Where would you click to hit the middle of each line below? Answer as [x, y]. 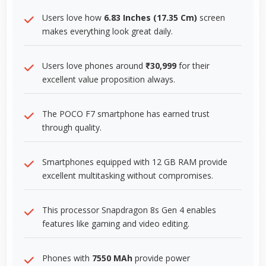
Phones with [67, 258]
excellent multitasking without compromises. [128, 175]
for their [193, 65]
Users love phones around [94, 65]
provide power [161, 258]
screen [211, 17]
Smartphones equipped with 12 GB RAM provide [135, 161]
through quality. [72, 127]
